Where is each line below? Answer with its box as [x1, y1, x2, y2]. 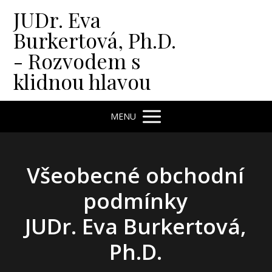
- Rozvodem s [13, 47, 141, 75]
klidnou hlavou [13, 67, 152, 95]
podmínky [83, 186, 188, 215]
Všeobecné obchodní [27, 161, 245, 189]
